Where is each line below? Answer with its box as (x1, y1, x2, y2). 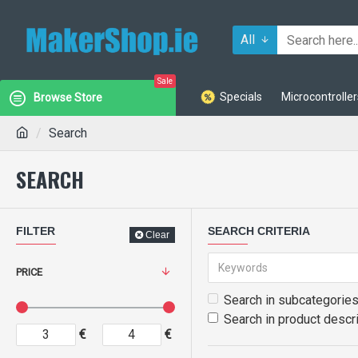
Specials (220, 89, 262, 103)
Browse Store (34, 91, 102, 104)
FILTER (16, 225, 55, 237)
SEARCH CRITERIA (208, 225, 310, 237)
